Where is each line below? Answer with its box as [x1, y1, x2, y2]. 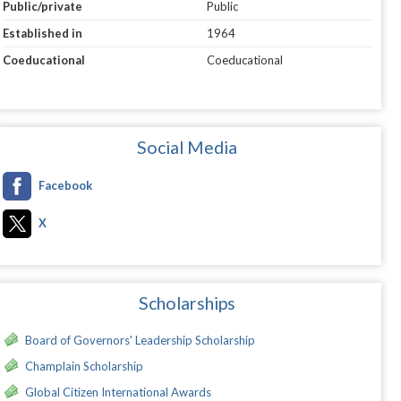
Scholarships [139, 293, 236, 314]
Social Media [137, 137, 238, 158]
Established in [2, 26, 82, 41]
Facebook [38, 178, 92, 193]
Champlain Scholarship [24, 359, 143, 374]
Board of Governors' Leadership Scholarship [24, 333, 255, 348]
